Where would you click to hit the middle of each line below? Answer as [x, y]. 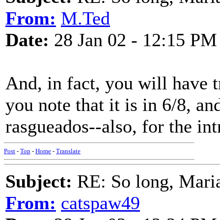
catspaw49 [100, 203]
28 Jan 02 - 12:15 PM [133, 40]
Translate [68, 151]
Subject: [39, 181]
